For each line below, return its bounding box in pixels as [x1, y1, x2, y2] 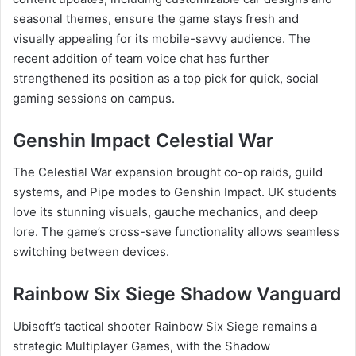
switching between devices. [13, 244, 169, 260]
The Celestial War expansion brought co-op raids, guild [13, 164, 323, 180]
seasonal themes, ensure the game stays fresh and [13, 10, 299, 26]
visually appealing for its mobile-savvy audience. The [13, 30, 311, 46]
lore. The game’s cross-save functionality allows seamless [13, 224, 339, 240]
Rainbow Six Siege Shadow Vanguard [13, 283, 342, 306]
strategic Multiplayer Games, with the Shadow [13, 338, 270, 354]
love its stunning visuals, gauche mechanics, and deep [13, 204, 318, 220]
